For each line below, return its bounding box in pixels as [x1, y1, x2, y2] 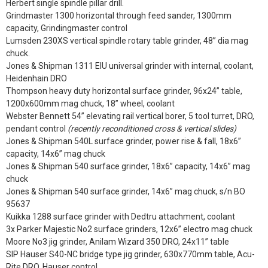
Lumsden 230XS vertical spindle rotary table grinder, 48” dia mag [6, 36, 248, 45]
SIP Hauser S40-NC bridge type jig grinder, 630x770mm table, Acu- [6, 249, 255, 259]
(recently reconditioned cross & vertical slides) [68, 124, 236, 133]
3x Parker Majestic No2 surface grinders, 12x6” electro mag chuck [6, 224, 252, 234]
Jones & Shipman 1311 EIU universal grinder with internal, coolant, [6, 61, 254, 71]
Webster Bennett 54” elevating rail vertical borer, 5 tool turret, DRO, [6, 111, 254, 121]
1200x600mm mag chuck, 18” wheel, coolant [6, 99, 175, 108]
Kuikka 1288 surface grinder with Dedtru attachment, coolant [6, 212, 235, 221]
